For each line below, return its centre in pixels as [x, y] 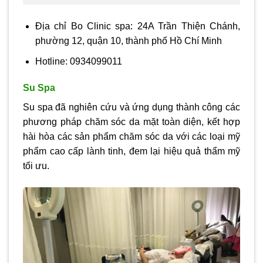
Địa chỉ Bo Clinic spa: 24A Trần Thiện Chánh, [137, 26]
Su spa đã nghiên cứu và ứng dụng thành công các [131, 107]
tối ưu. [36, 166]
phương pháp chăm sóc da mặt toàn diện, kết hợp [131, 122]
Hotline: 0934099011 [78, 61]
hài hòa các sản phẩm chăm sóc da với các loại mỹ [131, 137]
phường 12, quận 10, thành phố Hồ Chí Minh [128, 41]
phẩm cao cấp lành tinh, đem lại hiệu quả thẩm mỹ [131, 151]
